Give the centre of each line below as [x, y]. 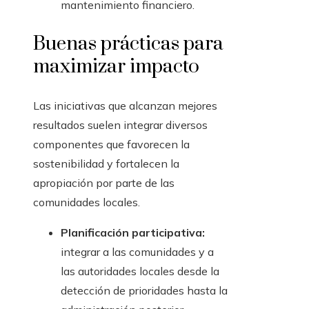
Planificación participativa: [133, 233]
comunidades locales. [87, 202]
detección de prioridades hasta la [144, 291]
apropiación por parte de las [104, 183]
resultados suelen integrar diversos [120, 125]
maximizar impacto [116, 67]
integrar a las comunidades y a [137, 252]
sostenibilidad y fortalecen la [106, 164]
